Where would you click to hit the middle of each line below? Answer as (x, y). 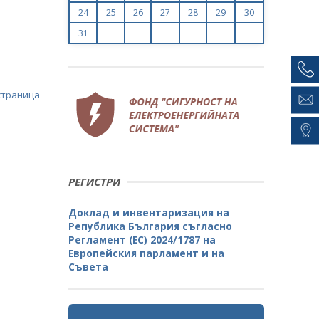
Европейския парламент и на (146, 253)
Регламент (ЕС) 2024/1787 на (142, 240)
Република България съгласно (150, 226)
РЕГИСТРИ (94, 182)
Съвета (88, 267)
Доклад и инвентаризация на (149, 213)
